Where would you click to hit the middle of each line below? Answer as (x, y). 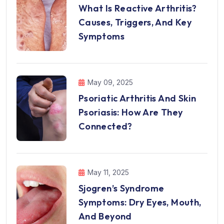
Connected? (105, 126)
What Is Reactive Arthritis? (138, 8)
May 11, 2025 (108, 172)
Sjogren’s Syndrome (121, 188)
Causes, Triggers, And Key (135, 22)
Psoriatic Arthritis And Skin (137, 98)
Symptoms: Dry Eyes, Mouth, (140, 202)
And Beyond (105, 216)
